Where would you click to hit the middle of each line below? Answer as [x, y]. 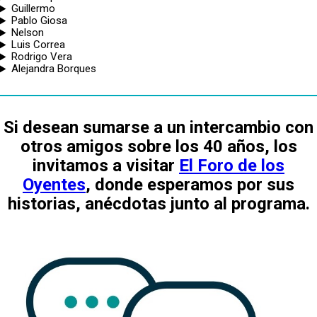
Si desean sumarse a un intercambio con [158, 128]
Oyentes [54, 185]
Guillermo [33, 9]
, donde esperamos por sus [190, 185]
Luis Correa [38, 45]
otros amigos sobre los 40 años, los [158, 147]
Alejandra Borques [53, 69]
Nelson [27, 33]
